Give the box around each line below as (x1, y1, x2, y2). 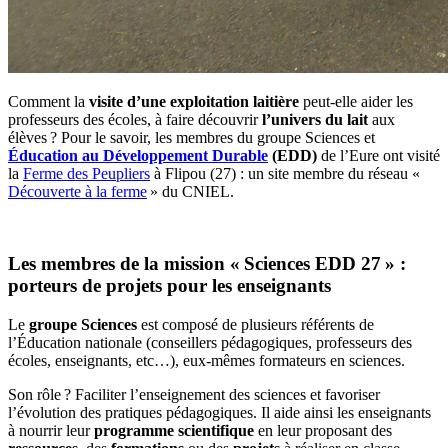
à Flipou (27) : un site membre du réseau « (150, 164, 423, 182)
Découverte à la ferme (8, 182, 147, 200)
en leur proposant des (254, 422, 392, 440)
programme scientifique (94, 422, 254, 440)
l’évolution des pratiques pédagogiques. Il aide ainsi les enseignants (8, 404, 431, 422)
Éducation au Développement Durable (8, 146, 268, 164)
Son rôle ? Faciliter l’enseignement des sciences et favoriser (8, 386, 380, 404)
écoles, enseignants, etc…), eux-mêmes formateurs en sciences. (8, 352, 405, 370)
